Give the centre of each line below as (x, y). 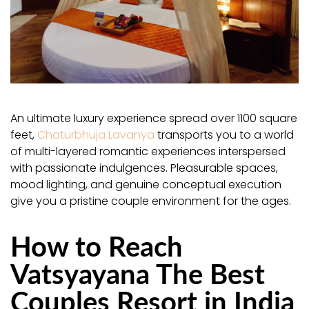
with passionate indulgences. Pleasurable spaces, (144, 168)
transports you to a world (224, 134)
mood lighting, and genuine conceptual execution (146, 184)
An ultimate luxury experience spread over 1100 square (154, 118)
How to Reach (97, 245)
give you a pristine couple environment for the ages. (151, 201)
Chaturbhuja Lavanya (96, 134)
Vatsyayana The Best (138, 272)
